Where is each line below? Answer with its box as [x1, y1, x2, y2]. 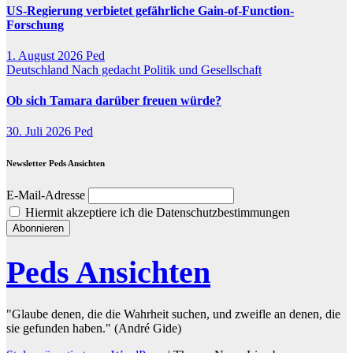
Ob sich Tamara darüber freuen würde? [6, 94, 221, 108]
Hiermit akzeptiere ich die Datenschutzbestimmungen [22, 206, 290, 220]
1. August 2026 [6, 48, 86, 62]
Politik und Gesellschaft [143, 62, 262, 76]
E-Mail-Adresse [6, 188, 85, 203]
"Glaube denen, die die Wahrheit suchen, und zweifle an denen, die [6, 307, 340, 321]
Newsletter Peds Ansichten [6, 158, 105, 169]
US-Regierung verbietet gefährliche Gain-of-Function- [6, 3, 294, 17]
